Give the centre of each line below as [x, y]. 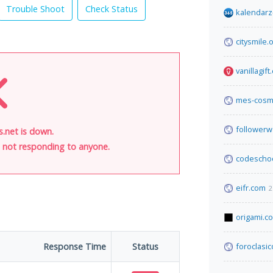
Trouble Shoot [35, 9]
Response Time [75, 246]
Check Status [112, 9]
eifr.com [251, 188]
